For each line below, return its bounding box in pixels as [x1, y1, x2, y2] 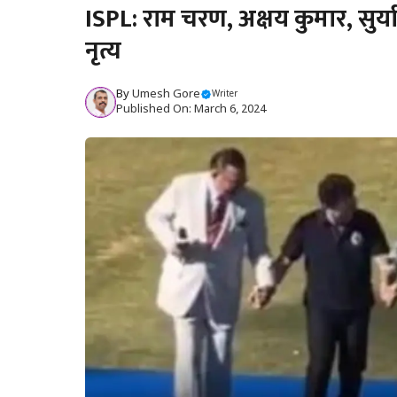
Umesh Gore [132, 86, 200, 102]
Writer [212, 88, 237, 100]
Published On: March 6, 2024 [116, 101, 266, 117]
